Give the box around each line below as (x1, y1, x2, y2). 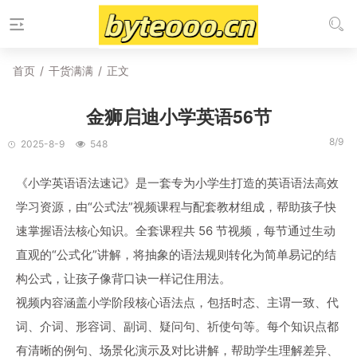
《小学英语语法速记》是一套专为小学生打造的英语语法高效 (16, 175, 339, 190)
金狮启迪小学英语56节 (85, 103, 272, 129)
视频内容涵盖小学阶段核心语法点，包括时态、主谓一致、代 (16, 295, 339, 310)
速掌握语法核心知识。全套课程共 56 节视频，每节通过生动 (16, 223, 335, 238)
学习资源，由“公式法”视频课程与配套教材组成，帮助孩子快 (16, 199, 336, 214)
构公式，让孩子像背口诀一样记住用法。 (16, 271, 231, 286)
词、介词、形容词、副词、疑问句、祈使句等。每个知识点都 (16, 319, 339, 334)
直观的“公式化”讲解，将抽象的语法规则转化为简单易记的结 (16, 247, 336, 262)
